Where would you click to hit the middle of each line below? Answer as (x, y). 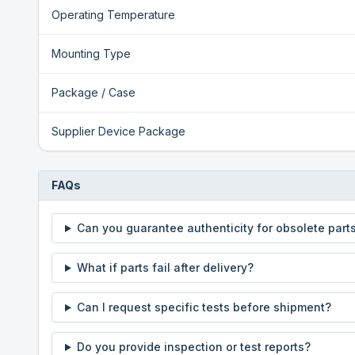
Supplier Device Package (118, 131)
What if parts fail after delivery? (165, 267)
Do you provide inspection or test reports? (193, 347)
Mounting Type (91, 53)
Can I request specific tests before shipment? (204, 307)
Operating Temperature (113, 15)
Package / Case (94, 92)
